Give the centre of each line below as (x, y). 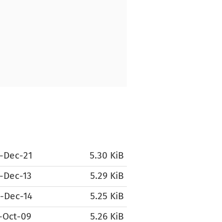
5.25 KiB (107, 197)
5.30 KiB (107, 156)
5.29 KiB (107, 176)
